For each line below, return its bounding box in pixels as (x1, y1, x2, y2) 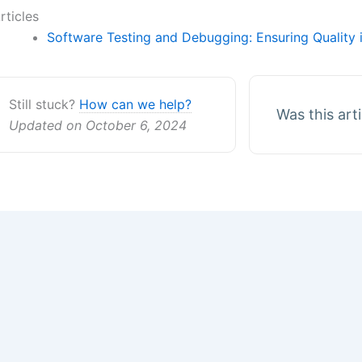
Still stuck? (9, 96, 79, 112)
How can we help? (79, 96, 192, 112)
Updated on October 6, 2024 (9, 117, 187, 133)
